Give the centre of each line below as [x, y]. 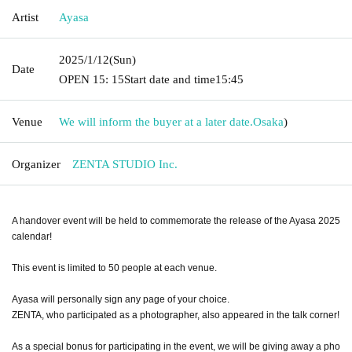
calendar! [32, 236]
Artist [25, 17]
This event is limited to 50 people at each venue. [114, 268]
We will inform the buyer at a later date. [156, 121]
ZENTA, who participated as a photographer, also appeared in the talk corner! [176, 315]
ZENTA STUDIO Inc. [125, 164]
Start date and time [170, 79]
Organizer [36, 164]
